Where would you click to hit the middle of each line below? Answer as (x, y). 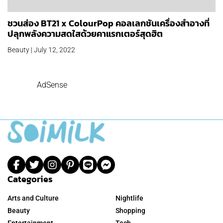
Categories (30, 179)
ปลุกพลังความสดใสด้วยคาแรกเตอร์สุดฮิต (85, 34)
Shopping (130, 211)
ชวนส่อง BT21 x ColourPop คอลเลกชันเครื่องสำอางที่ (109, 23)
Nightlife (129, 198)
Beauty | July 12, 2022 (41, 50)
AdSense (52, 85)
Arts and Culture (33, 198)
